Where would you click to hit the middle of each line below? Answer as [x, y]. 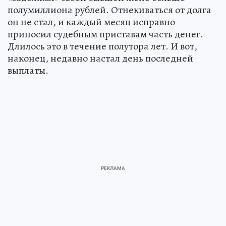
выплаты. [28, 70]
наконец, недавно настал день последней [100, 58]
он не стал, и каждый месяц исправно [91, 22]
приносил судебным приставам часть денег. [105, 34]
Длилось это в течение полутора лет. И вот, [102, 46]
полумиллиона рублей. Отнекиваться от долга [109, 10]
